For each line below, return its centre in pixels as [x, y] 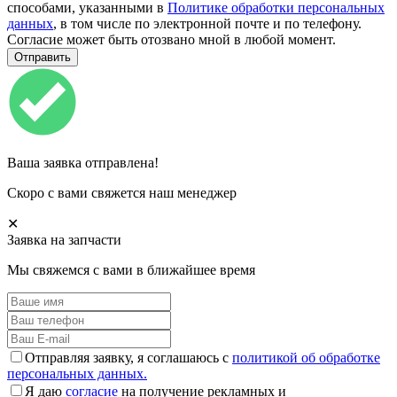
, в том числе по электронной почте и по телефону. [207, 24]
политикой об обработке [306, 358]
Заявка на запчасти [64, 240]
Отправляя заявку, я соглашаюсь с [128, 358]
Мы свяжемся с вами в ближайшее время [131, 270]
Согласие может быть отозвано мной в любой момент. [171, 40]
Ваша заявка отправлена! [83, 163]
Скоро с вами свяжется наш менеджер [122, 193]
